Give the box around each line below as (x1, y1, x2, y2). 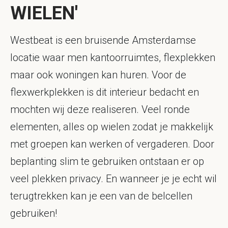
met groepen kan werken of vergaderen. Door (10, 138, 214, 151)
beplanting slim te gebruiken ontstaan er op (10, 155, 204, 168)
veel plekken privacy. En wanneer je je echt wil (10, 173, 217, 185)
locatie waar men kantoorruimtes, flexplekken (10, 51, 215, 64)
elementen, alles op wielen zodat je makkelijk (10, 121, 213, 133)
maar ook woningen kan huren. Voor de (10, 69, 186, 81)
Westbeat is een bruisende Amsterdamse (10, 34, 196, 47)
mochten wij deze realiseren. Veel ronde (10, 103, 190, 116)
